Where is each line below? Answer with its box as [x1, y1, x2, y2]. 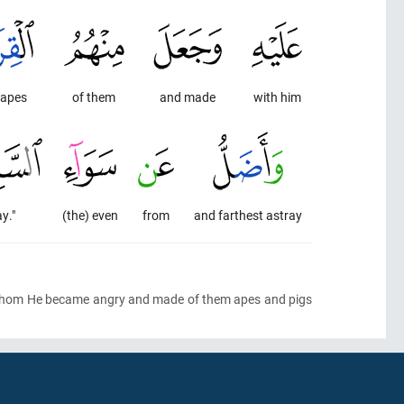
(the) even [62, 207, 118, 224]
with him [252, 88, 301, 106]
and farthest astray [194, 207, 302, 224]
